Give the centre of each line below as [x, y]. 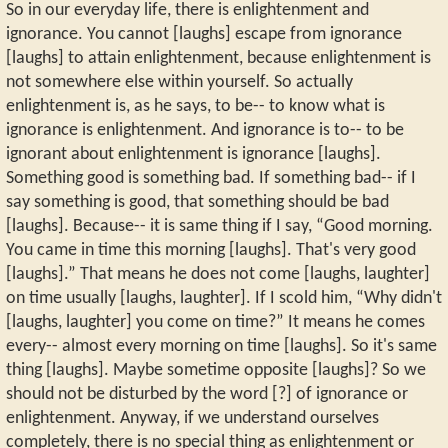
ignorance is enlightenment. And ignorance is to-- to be [205, 130]
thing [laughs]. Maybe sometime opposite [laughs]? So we [216, 370]
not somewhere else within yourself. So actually [179, 82]
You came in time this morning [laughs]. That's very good [211, 250]
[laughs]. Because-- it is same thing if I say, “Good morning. [219, 226]
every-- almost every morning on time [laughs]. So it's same [221, 346]
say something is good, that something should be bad [197, 202]
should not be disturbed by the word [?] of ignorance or [207, 394]
